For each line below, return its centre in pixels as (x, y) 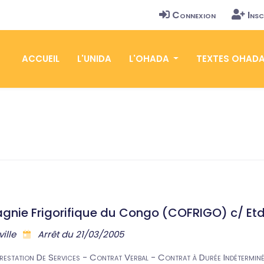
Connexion (194, 15)
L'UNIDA (94, 59)
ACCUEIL (40, 59)
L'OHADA (150, 59)
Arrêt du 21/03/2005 (80, 234)
